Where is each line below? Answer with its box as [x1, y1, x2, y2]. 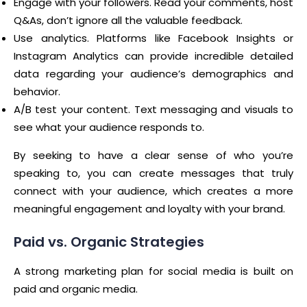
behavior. [14, 84, 60, 99]
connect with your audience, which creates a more [14, 184, 293, 199]
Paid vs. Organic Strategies [14, 232, 204, 252]
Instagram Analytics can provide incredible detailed [14, 49, 293, 64]
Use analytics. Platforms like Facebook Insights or [14, 31, 293, 46]
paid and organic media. [14, 282, 138, 297]
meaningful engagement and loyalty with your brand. [14, 201, 285, 217]
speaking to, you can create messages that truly [14, 166, 293, 181]
